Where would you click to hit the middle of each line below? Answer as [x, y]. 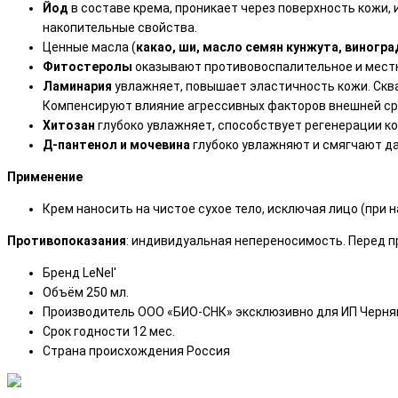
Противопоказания [67, 240]
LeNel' [99, 272]
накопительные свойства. [120, 27]
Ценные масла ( [89, 47]
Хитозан [69, 125]
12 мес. [154, 331]
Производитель [89, 311]
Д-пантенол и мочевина [116, 144]
